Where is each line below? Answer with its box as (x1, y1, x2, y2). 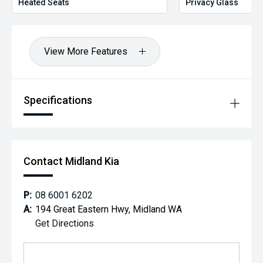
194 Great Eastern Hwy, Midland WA (35, 203, 182, 215)
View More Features (44, 45, 127, 57)
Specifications (23, 93, 92, 106)
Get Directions (35, 217, 94, 229)
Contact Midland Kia (23, 154, 119, 167)
